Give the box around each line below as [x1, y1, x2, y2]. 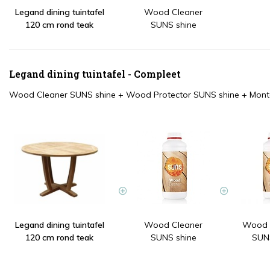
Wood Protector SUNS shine [126, 89, 239, 101]
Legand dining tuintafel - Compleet [9, 67, 181, 81]
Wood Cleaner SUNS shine [9, 89, 116, 101]
